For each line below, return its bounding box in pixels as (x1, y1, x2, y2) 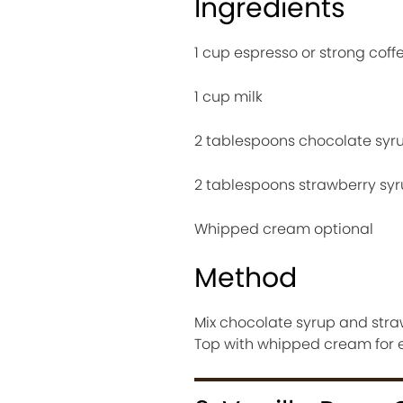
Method (193, 258, 297, 297)
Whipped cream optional (193, 218, 373, 239)
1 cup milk (193, 85, 263, 107)
